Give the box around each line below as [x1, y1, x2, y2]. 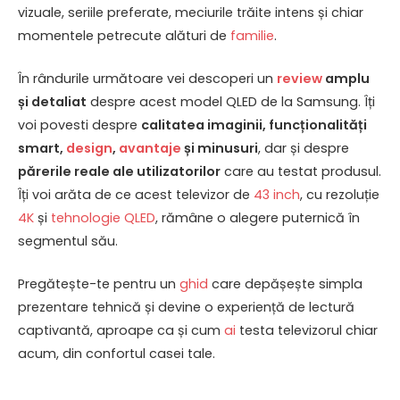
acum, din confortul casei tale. [18, 345, 215, 363]
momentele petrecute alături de [18, 27, 230, 45]
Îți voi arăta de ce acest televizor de [18, 186, 254, 204]
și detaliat [18, 93, 87, 112]
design [66, 139, 112, 158]
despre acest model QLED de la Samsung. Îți [87, 93, 375, 112]
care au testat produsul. [221, 162, 381, 181]
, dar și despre [258, 139, 349, 158]
